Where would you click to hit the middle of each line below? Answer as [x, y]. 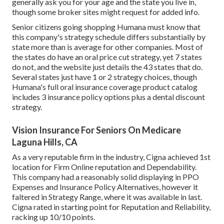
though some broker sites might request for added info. [106, 12]
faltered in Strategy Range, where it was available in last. [107, 197]
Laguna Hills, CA [45, 142]
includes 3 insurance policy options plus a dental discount [108, 97]
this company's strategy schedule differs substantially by [109, 37]
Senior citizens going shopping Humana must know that [106, 27]
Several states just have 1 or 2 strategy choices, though [104, 77]
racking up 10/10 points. [53, 217]
